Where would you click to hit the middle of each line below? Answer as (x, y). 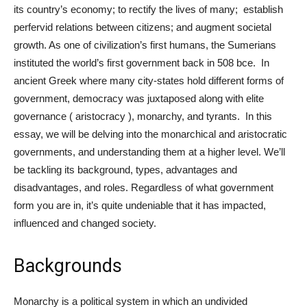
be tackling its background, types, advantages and (125, 169)
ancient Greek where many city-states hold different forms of (149, 80)
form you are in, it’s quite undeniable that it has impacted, (140, 205)
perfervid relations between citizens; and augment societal (143, 27)
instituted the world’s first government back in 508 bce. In (142, 62)
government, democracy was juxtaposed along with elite (139, 98)
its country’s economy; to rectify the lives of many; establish (148, 9)
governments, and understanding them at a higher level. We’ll (149, 151)
